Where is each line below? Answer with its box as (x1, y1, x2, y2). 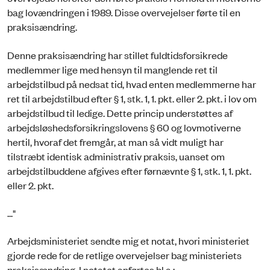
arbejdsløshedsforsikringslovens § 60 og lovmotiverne (7, 120, 241, 134)
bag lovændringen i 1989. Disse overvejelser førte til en (7, 5, 240, 19)
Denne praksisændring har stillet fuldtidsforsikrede (7, 48, 228, 61)
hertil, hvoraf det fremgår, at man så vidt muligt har (7, 134, 224, 148)
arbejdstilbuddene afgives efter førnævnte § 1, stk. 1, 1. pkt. (7, 163, 251, 177)
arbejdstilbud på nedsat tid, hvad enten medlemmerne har (7, 77, 256, 90)
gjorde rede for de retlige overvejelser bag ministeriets (7, 248, 242, 262)
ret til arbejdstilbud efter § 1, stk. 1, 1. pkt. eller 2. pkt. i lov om (7, 91, 257, 105)
